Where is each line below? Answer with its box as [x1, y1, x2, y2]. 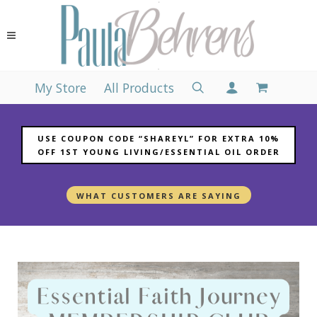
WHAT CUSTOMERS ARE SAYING [76, 190, 241, 202]
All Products [104, 79, 174, 96]
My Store [35, 79, 86, 96]
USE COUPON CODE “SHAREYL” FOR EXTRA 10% [38, 133, 279, 144]
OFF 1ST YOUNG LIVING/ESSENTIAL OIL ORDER [37, 146, 280, 158]
